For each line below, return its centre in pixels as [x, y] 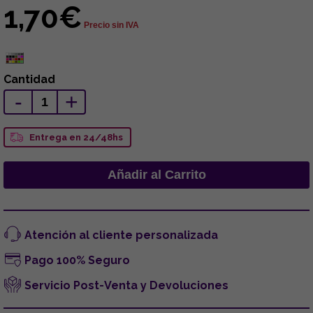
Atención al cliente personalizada [121, 235]
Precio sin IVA [111, 25]
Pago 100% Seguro [77, 260]
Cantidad [29, 79]
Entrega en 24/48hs [76, 137]
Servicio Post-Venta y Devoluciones [126, 285]
